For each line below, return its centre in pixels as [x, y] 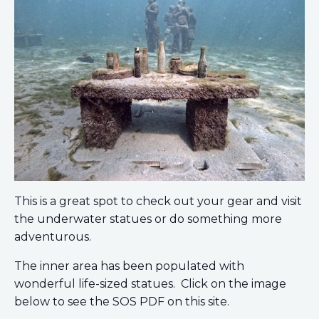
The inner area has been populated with [129, 266]
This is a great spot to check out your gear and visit [158, 201]
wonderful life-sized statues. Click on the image [150, 283]
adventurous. [53, 236]
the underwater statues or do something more [148, 219]
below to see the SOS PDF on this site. [122, 301]
